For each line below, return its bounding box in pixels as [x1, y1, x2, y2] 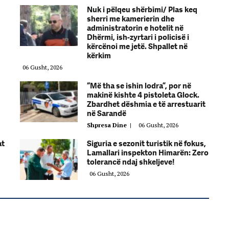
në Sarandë [87, 108, 126, 118]
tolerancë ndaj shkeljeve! [87, 157, 174, 167]
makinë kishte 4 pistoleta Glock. [87, 90, 199, 100]
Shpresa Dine [87, 121, 130, 129]
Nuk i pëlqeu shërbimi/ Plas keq [87, 5, 197, 14]
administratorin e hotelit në [87, 23, 184, 33]
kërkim [87, 51, 111, 60]
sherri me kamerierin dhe [87, 14, 174, 24]
